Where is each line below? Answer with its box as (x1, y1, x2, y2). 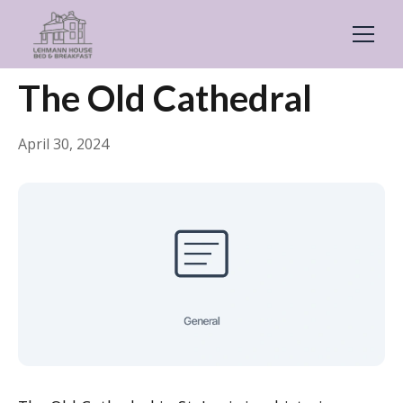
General (83, 39, 128, 56)
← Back (18, 37, 68, 57)
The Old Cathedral (18, 76, 312, 120)
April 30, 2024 (18, 134, 109, 154)
